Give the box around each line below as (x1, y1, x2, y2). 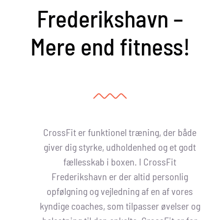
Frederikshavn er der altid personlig (52, 170, 188, 182)
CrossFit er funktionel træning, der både (43, 126, 196, 138)
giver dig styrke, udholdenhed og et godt (44, 140, 196, 153)
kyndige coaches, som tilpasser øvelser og (39, 199, 200, 212)
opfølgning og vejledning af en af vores (47, 185, 193, 197)
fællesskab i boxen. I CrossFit (63, 155, 176, 167)
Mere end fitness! (30, 31, 190, 60)
